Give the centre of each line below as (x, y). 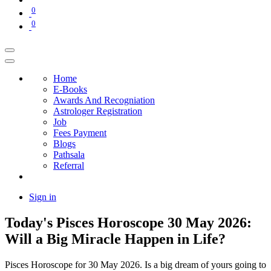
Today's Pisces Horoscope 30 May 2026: (128, 223)
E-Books (70, 90)
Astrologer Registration (98, 111)
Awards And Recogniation (104, 100)
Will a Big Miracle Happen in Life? (115, 239)
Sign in (43, 197)
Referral (69, 166)
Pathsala (69, 155)
